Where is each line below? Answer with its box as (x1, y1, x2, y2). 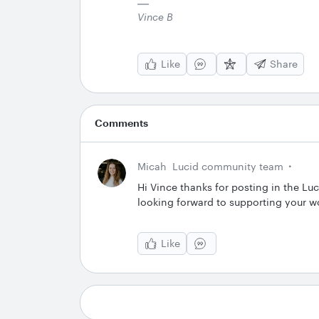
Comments (95, 117, 148, 129)
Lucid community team (172, 160, 283, 172)
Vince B (137, 11, 173, 23)
